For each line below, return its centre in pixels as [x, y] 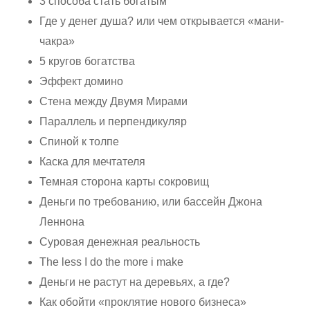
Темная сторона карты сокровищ [125, 181]
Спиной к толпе [80, 141]
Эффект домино [82, 81]
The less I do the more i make [112, 262]
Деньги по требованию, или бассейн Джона [151, 201]
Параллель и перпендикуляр [113, 121]
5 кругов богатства [88, 61]
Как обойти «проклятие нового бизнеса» [143, 302]
